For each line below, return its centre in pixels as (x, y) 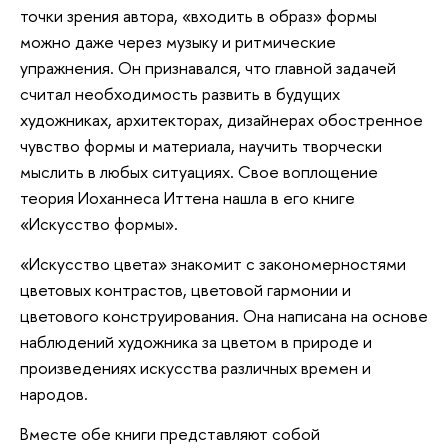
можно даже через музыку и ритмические (178, 42)
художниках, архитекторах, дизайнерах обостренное (221, 120)
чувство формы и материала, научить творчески (201, 146)
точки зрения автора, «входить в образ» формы (198, 16)
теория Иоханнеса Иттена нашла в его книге (187, 198)
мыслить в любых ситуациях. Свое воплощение (199, 172)
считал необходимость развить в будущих (180, 94)
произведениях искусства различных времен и (195, 367)
